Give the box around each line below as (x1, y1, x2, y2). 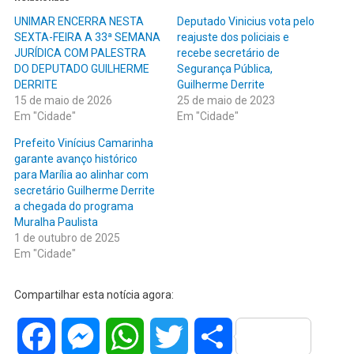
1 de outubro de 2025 (13, 231, 120, 244)
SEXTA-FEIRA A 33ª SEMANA (13, 30, 160, 43)
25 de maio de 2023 (177, 93, 275, 107)
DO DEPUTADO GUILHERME (13, 62, 149, 75)
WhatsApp (143, 328, 201, 344)
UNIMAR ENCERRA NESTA (13, 14, 144, 28)
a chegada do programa (13, 199, 134, 213)
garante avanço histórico (13, 152, 137, 165)
